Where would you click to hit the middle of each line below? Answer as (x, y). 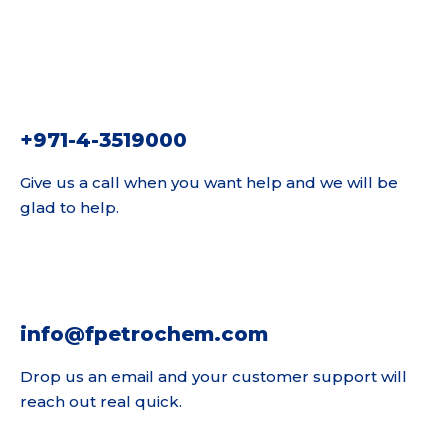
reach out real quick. (101, 401)
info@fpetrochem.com (144, 333)
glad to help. (69, 208)
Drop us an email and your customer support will (213, 376)
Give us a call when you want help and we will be (209, 183)
